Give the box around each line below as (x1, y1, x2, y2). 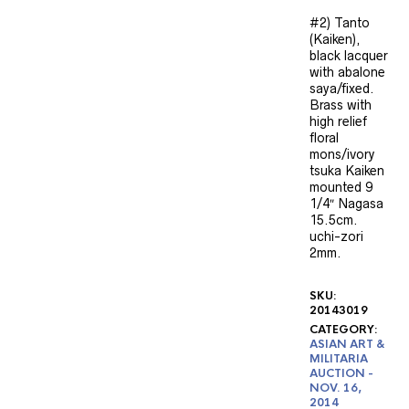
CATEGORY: (309, 322, 378, 337)
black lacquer (309, 48, 388, 63)
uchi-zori (309, 229, 363, 244)
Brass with (309, 98, 372, 112)
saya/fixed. (309, 81, 374, 96)
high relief (309, 114, 367, 129)
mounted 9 (309, 180, 372, 194)
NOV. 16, (309, 381, 362, 395)
